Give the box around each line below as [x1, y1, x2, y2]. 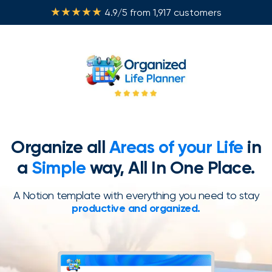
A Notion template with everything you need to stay [13, 189, 259, 202]
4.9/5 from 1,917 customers [102, 7, 222, 18]
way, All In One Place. [86, 157, 255, 179]
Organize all [11, 137, 109, 158]
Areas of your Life [109, 137, 243, 158]
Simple [32, 157, 86, 179]
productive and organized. [72, 202, 200, 216]
